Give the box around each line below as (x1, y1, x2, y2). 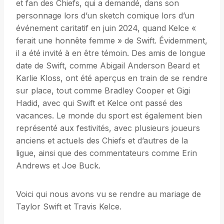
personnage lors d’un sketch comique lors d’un (16, 10, 194, 21)
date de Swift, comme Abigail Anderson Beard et (16, 60, 199, 71)
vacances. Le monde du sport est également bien (16, 110, 202, 121)
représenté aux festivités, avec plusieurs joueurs (16, 123, 200, 133)
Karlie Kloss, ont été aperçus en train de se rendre (16, 73, 207, 83)
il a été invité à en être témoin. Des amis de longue (16, 48, 205, 58)
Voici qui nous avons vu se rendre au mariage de (16, 189, 201, 199)
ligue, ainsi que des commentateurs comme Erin (16, 148, 197, 158)
